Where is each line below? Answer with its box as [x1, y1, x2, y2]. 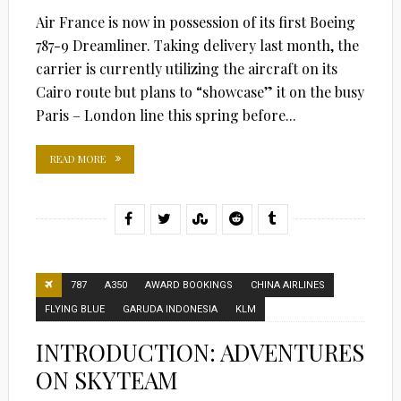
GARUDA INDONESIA [122, 303, 218, 315]
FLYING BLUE [44, 303, 105, 315]
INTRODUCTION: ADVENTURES [35, 336, 364, 368]
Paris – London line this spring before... [35, 105, 296, 124]
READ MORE [49, 151, 106, 166]
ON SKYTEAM [35, 363, 178, 396]
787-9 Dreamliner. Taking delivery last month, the [35, 35, 359, 55]
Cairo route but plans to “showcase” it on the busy [35, 81, 364, 101]
